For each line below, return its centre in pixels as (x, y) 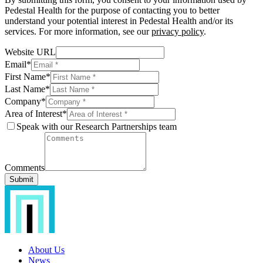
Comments (25, 167)
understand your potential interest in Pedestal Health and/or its (119, 21)
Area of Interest (33, 113)
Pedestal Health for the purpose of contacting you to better (112, 10)
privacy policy (178, 31)
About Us (46, 249)
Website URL (30, 52)
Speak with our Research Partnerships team (97, 126)
